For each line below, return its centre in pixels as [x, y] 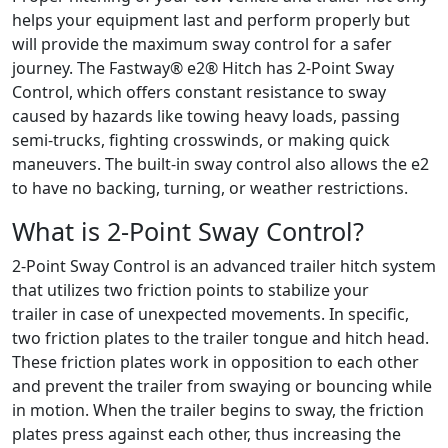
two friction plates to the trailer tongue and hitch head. [220, 338]
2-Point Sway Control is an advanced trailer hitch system [224, 266]
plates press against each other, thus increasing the [206, 434]
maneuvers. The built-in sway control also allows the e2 [220, 164]
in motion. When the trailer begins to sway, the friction [218, 410]
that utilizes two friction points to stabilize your [190, 290]
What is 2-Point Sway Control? [188, 231]
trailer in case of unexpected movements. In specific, [210, 314]
